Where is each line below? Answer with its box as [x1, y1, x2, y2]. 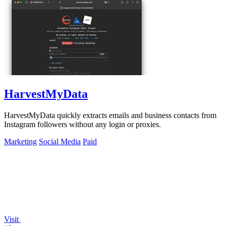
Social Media [39, 137, 81, 146]
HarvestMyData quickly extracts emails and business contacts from [4, 111, 216, 120]
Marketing [4, 137, 37, 146]
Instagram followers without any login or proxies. [4, 120, 161, 129]
